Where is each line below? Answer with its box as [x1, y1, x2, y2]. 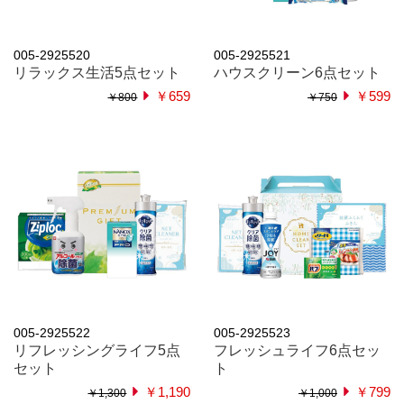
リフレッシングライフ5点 [14, 343, 180, 359]
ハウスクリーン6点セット [213, 64, 381, 80]
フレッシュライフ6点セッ [213, 343, 381, 359]
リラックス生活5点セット [14, 64, 180, 80]
